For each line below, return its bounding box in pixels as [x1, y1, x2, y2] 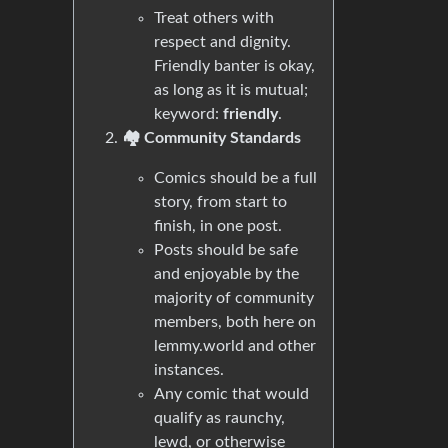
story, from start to [154, 194, 287, 210]
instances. [154, 362, 224, 378]
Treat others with [154, 10, 274, 26]
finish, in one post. [154, 218, 282, 234]
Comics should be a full [154, 170, 317, 186]
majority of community [154, 290, 314, 306]
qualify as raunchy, [154, 410, 285, 426]
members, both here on [154, 314, 316, 330]
